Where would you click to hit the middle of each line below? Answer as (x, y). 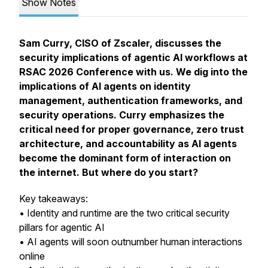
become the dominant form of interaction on (125, 158)
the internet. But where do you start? (109, 172)
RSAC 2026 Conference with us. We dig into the (133, 72)
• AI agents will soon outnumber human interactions (131, 242)
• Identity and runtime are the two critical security (124, 213)
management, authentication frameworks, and (131, 100)
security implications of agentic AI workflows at (133, 57)
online (32, 256)
